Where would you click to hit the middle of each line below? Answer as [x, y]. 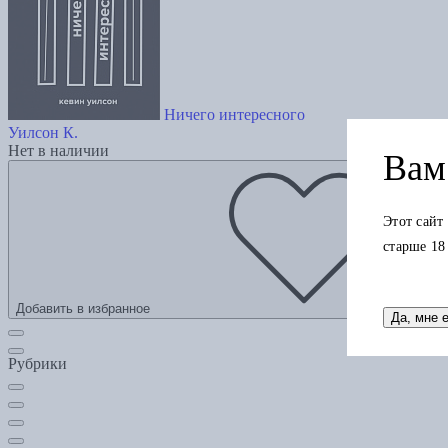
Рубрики [37, 364]
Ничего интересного [234, 115]
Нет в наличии [58, 151]
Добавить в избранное [83, 309]
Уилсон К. [43, 133]
